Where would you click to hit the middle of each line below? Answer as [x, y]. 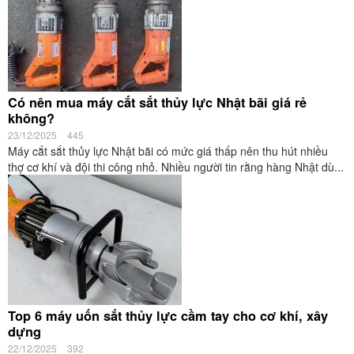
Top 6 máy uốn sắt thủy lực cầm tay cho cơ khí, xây [168, 316]
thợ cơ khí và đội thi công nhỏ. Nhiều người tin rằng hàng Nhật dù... [176, 167]
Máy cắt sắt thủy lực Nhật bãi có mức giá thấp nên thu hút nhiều [168, 151]
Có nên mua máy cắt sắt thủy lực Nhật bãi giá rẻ [157, 102]
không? [31, 118]
